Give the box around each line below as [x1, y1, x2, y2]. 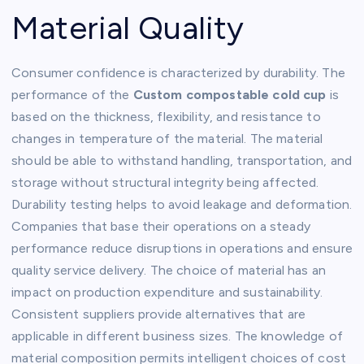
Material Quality [11, 7, 245, 47]
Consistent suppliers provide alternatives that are [11, 306, 306, 323]
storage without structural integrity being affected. [11, 175, 319, 191]
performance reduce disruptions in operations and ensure [11, 240, 353, 257]
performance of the [11, 87, 133, 103]
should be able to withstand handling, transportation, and [11, 153, 353, 169]
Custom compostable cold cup [132, 87, 327, 103]
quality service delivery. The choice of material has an [11, 262, 326, 279]
